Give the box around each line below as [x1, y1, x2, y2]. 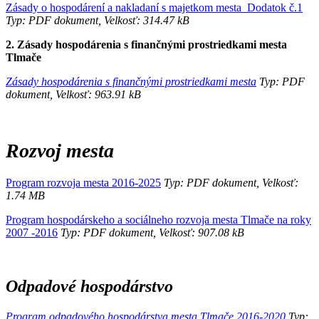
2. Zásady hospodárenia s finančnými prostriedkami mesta [6, 38, 287, 51]
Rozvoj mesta [6, 139, 114, 162]
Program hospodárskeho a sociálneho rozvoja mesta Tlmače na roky [6, 213, 311, 226]
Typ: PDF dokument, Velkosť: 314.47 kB [6, 14, 189, 26]
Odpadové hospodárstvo [6, 277, 173, 296]
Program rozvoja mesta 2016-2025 [6, 176, 161, 189]
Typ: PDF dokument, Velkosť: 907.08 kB [58, 226, 244, 239]
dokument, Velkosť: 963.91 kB [6, 88, 141, 100]
